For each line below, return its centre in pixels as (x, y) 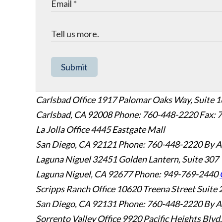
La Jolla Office (62, 129)
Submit (74, 67)
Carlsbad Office (65, 100)
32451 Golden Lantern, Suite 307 (155, 159)
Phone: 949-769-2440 (176, 174)
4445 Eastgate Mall (128, 129)
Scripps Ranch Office (75, 189)
